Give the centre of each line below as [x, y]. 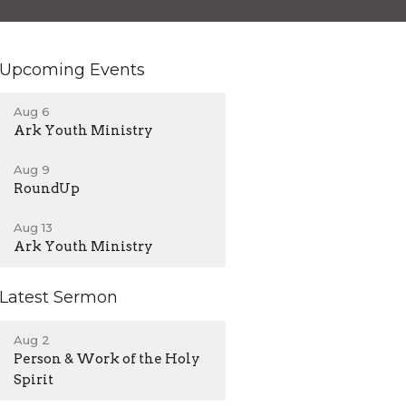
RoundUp [47, 189]
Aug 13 [34, 228]
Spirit [34, 379]
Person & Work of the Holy [107, 358]
